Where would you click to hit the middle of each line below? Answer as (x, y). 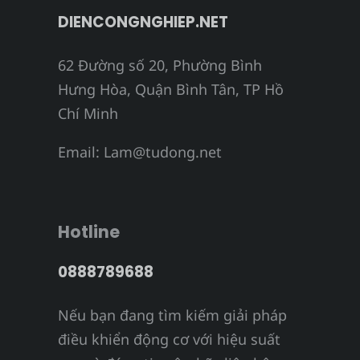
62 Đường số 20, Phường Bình (160, 65)
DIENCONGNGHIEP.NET (143, 22)
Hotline (89, 232)
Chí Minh (88, 114)
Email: (81, 152)
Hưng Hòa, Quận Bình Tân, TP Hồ (171, 90)
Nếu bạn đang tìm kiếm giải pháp (172, 315)
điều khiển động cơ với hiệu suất (169, 340)
